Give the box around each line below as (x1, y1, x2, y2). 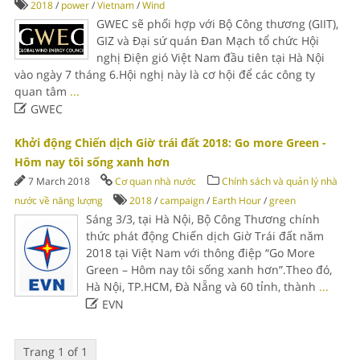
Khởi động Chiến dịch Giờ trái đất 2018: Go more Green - (14, 135, 326, 150)
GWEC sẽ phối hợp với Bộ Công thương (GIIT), (96, 16, 338, 31)
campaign (159, 194, 204, 207)
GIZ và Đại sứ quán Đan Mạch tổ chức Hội (96, 33, 319, 48)
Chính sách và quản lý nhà (221, 174, 337, 188)
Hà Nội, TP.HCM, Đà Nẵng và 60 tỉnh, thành (85, 279, 319, 294)
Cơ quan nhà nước (114, 174, 196, 188)
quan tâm (14, 84, 70, 99)
